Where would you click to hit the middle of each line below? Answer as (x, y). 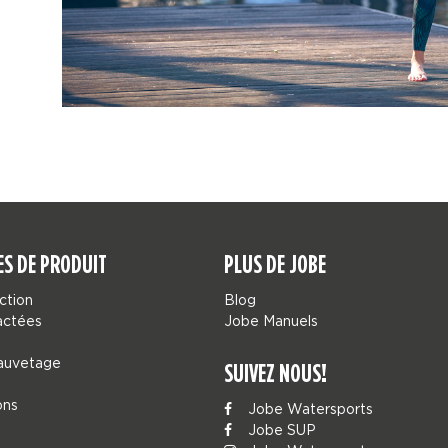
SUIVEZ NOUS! (275, 373)
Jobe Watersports (308, 408)
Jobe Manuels (271, 320)
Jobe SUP (280, 429)
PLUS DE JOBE (275, 264)
